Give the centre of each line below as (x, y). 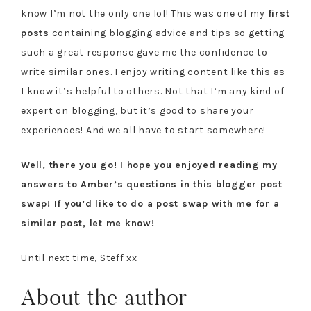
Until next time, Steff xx (79, 258)
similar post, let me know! (88, 223)
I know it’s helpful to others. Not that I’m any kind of (153, 91)
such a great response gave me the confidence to (144, 52)
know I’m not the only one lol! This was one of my (144, 14)
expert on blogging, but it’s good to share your (137, 111)
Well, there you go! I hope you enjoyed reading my (149, 165)
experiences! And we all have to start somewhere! (143, 130)
